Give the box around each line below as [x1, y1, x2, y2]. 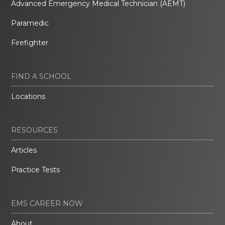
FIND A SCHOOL [11, 72, 72, 81]
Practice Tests [11, 165, 60, 175]
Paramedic [11, 19, 49, 28]
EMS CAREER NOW [11, 199, 83, 208]
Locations [11, 92, 46, 101]
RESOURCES [11, 126, 58, 135]
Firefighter [11, 38, 49, 48]
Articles [11, 146, 37, 155]
